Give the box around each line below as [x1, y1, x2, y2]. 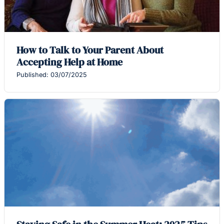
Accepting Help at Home [16, 55, 122, 69]
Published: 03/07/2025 [16, 71, 87, 79]
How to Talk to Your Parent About [16, 43, 163, 57]
